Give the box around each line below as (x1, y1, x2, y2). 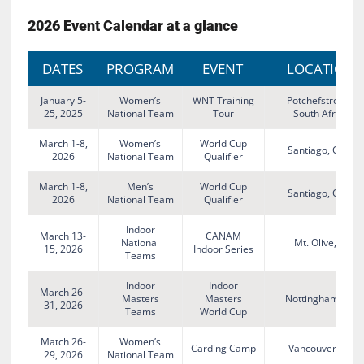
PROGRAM (106, 59, 174, 79)
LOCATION (286, 59, 355, 79)
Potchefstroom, (286, 93, 356, 108)
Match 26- (40, 335, 86, 349)
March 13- (40, 229, 87, 244)
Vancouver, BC (288, 341, 354, 356)
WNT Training (192, 93, 254, 108)
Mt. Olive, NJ (293, 236, 349, 250)
